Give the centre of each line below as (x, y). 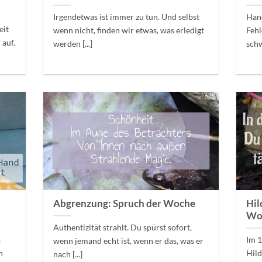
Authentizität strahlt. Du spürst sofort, (123, 227)
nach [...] (68, 254)
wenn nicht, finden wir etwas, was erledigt (129, 30)
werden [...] (73, 44)
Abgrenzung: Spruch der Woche (125, 204)
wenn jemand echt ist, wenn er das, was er (129, 241)
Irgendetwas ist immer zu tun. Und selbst (127, 17)
